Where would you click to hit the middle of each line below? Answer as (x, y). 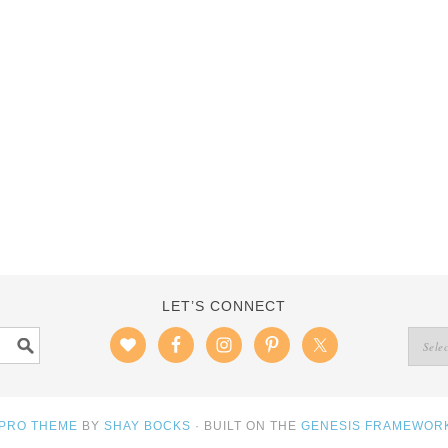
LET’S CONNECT (223, 306)
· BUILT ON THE (245, 426)
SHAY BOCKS (147, 426)
